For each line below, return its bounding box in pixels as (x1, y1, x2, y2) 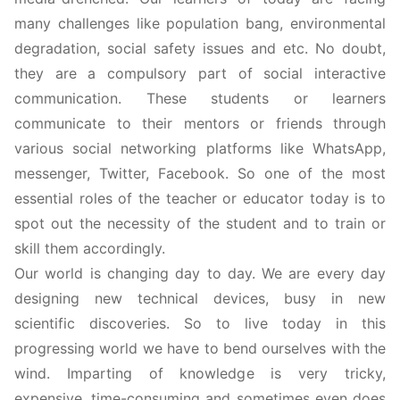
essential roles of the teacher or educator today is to (14, 188, 386, 207)
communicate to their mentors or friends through (14, 113, 386, 132)
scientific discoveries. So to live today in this (14, 313, 386, 332)
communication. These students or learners (14, 88, 386, 107)
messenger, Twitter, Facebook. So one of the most (14, 163, 386, 182)
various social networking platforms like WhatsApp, (14, 138, 386, 157)
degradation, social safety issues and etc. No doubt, (14, 38, 386, 57)
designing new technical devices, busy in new (14, 288, 386, 307)
